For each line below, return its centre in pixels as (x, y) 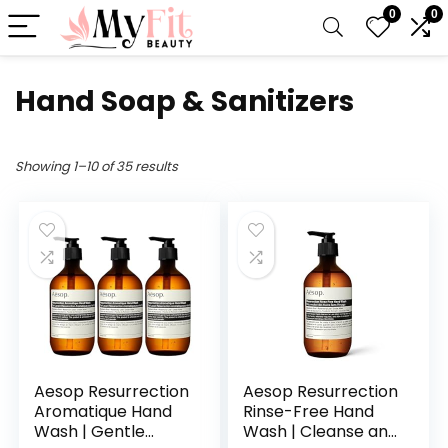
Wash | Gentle (90, 431)
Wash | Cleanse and (321, 431)
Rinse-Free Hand (309, 411)
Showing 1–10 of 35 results (96, 166)
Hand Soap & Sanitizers (184, 101)
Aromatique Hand (103, 411)
